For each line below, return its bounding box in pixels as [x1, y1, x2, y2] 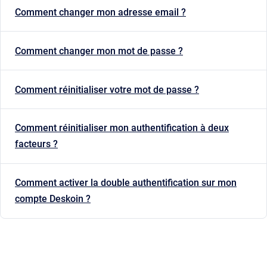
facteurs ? [15, 138, 58, 150]
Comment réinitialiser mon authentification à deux [15, 122, 229, 134]
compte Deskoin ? [15, 193, 91, 205]
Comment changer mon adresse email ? [15, 7, 186, 18]
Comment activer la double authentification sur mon [15, 177, 237, 189]
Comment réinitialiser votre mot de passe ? [15, 83, 199, 95]
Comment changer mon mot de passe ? [15, 45, 183, 57]
